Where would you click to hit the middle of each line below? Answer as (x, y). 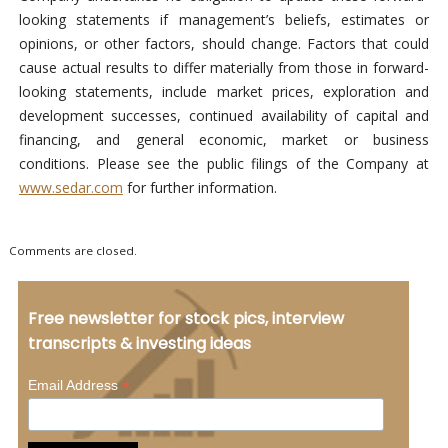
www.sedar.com (70, 188)
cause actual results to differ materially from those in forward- (224, 68)
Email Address (74, 384)
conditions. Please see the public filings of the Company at (224, 164)
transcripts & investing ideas (139, 343)
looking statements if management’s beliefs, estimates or (224, 20)
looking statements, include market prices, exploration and (224, 92)
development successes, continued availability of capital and (224, 116)
